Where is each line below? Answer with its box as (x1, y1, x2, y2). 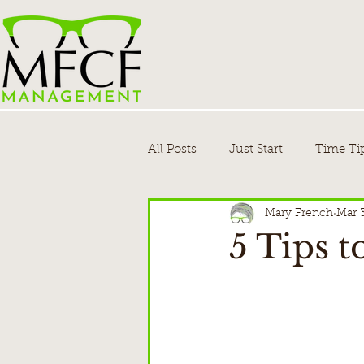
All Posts (148, 143, 197, 156)
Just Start (229, 143, 283, 156)
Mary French (265, 207, 333, 219)
